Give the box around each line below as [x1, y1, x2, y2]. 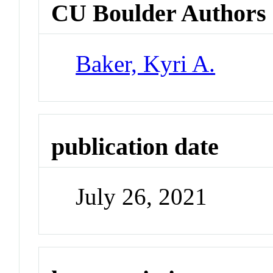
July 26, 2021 [76, 183, 208, 210]
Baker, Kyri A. [76, 50, 216, 77]
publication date [51, 132, 219, 160]
